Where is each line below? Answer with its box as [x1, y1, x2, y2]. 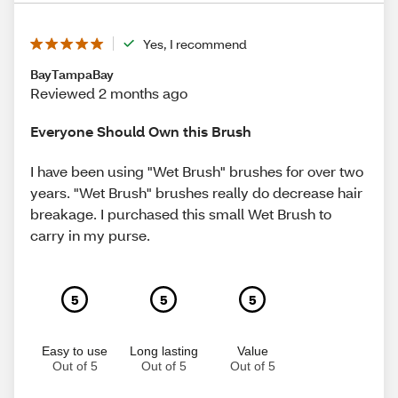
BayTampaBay [30, 65, 114, 83]
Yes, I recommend [143, 35, 247, 52]
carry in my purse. [30, 226, 150, 245]
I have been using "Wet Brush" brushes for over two [30, 162, 363, 181]
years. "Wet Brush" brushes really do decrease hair [30, 183, 362, 203]
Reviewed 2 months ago [30, 83, 187, 102]
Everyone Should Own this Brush [30, 121, 251, 140]
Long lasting [129, 344, 198, 359]
